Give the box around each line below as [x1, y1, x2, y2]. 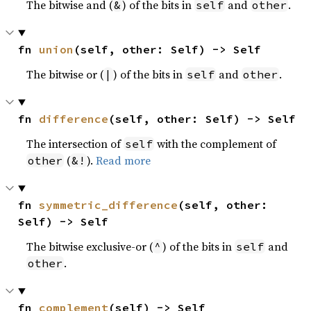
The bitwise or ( [26, 67, 104, 82]
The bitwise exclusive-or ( [26, 239, 153, 254]
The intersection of [26, 136, 124, 151]
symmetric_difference [39, 198, 178, 212]
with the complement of [154, 136, 277, 151]
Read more [96, 153, 151, 168]
